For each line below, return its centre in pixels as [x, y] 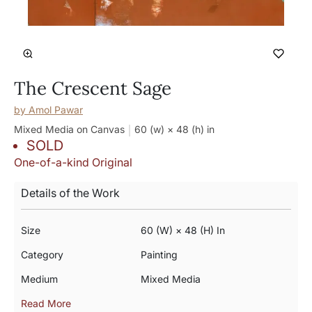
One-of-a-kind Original [73, 162]
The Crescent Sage [93, 88]
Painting [159, 255]
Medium [39, 279]
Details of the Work [70, 193]
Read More [46, 303]
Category [42, 255]
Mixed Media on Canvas [69, 129]
